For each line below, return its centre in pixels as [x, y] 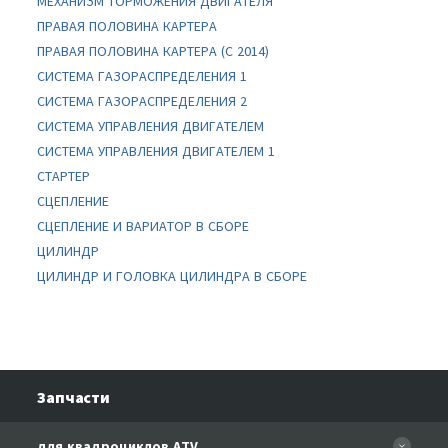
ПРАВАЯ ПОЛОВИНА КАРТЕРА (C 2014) [153, 51]
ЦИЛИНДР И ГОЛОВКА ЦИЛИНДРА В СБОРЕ [172, 276]
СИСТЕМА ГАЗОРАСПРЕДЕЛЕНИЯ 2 [142, 101]
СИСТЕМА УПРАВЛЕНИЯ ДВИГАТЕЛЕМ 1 [156, 151]
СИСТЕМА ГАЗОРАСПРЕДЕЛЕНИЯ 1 [142, 76]
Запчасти [73, 397]
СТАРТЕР [64, 176]
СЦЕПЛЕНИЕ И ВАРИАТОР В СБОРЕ [143, 226]
